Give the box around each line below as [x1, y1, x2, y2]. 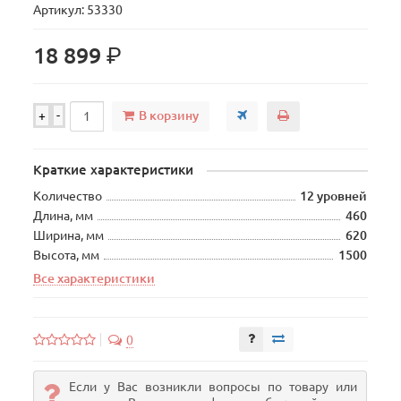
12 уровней [300, 189, 368, 203]
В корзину [139, 107, 200, 123]
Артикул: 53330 [33, 3, 124, 17]
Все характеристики [33, 271, 156, 286]
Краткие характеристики [33, 162, 194, 177]
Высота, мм [33, 248, 100, 262]
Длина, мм [33, 209, 94, 223]
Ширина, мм [33, 228, 105, 243]
